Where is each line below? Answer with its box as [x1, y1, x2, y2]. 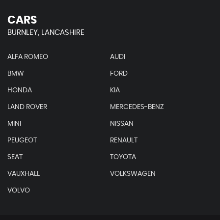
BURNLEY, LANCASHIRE [7, 29, 84, 36]
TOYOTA [110, 154, 136, 161]
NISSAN [110, 120, 134, 127]
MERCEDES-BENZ [110, 104, 164, 110]
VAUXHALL [7, 170, 40, 177]
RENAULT [110, 137, 137, 144]
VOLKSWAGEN [110, 170, 156, 177]
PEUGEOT [7, 137, 37, 144]
